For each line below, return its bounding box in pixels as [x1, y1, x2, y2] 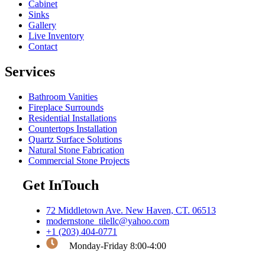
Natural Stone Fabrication [28, 144, 124, 155]
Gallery [28, 20, 56, 30]
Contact [28, 41, 57, 51]
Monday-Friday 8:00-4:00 [67, 241, 166, 251]
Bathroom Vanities [28, 91, 98, 102]
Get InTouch [22, 177, 99, 193]
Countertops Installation [28, 123, 117, 134]
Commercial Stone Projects [28, 155, 130, 166]
